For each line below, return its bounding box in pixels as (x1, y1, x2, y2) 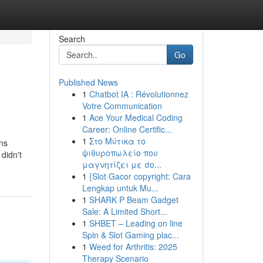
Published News (58, 76, 118, 88)
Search (58, 33, 85, 45)
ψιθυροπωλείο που (82, 147, 158, 159)
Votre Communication (82, 100, 162, 112)
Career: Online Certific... (82, 123, 172, 135)
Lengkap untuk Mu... (82, 182, 159, 194)
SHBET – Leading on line (89, 217, 183, 229)
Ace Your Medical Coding (89, 112, 183, 123)
